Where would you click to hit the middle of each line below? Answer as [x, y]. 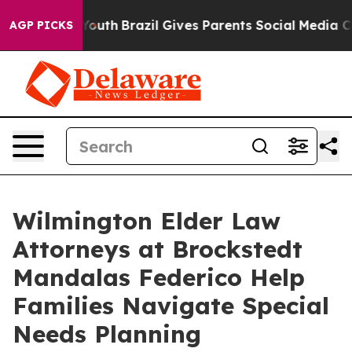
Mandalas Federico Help [159, 277]
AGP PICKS [41, 25]
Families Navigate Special [171, 306]
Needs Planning [107, 334]
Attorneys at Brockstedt [158, 249]
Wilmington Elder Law [147, 221]
